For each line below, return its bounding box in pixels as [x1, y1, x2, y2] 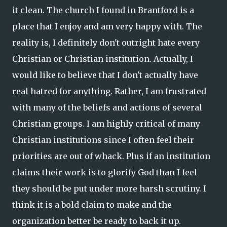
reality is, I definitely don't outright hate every [12, 37, 200, 48]
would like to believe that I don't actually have [12, 70, 198, 80]
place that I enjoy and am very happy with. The [12, 21, 202, 31]
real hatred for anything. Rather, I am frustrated [12, 86, 206, 96]
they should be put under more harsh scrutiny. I [12, 183, 206, 194]
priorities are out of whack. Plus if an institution [12, 151, 210, 161]
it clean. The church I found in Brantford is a [12, 5, 194, 15]
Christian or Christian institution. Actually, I [12, 54, 193, 64]
